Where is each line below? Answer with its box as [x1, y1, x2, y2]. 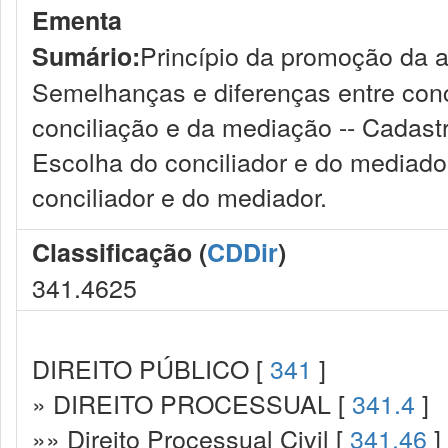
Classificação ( [32, 234, 207, 270]
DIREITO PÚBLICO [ [32, 350, 270, 386]
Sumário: [32, 38, 140, 74]
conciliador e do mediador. [32, 178, 327, 214]
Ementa [32, 2, 122, 38]
